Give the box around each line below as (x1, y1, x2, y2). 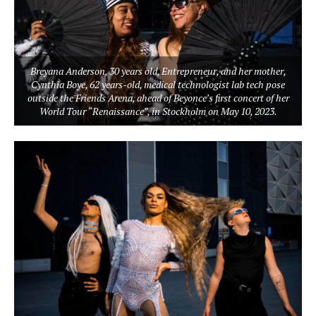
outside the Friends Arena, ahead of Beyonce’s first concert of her (27, 91, 289, 105)
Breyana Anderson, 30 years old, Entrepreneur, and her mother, (30, 64, 286, 78)
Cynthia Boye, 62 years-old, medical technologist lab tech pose (31, 78, 285, 92)
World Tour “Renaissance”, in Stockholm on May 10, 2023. (39, 104, 277, 119)
